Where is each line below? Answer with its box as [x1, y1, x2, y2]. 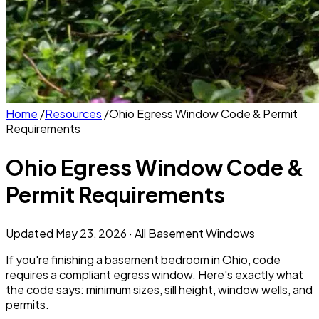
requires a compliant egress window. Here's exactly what [6, 266, 303, 282]
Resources [45, 106, 102, 121]
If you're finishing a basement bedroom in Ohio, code [6, 251, 281, 267]
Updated [6, 225, 56, 241]
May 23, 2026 [56, 225, 127, 241]
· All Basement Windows [127, 225, 255, 241]
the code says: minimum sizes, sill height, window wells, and [6, 281, 313, 297]
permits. [6, 296, 49, 312]
